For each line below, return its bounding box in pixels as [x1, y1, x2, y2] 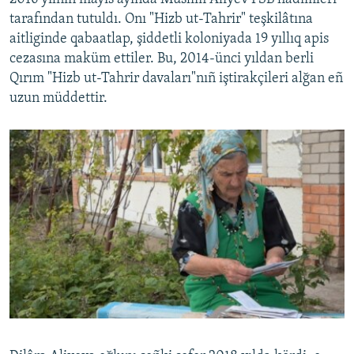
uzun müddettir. [9, 91, 107, 107]
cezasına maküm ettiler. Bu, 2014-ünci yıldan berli [9, 51, 314, 67]
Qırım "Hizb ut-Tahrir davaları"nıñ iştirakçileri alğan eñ [9, 71, 343, 87]
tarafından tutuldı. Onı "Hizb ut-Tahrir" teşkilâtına [9, 12, 313, 28]
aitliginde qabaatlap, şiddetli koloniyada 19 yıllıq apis [9, 32, 329, 47]
